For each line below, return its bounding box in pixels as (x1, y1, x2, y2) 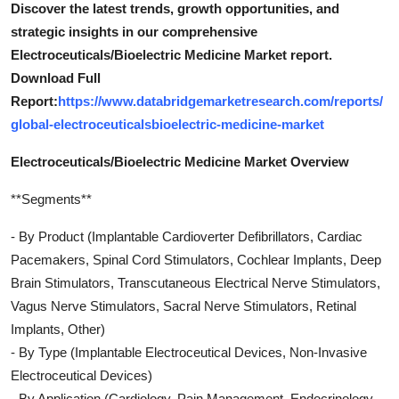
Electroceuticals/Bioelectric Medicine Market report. (11, 46, 332, 62)
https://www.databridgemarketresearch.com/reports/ (58, 93, 383, 109)
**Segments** (11, 191, 92, 207)
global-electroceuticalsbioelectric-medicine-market (11, 116, 324, 132)
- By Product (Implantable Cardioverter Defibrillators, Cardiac (11, 228, 362, 244)
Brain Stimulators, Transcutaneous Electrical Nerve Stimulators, (11, 274, 380, 290)
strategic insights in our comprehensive (11, 23, 257, 39)
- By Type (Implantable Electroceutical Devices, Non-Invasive (11, 344, 367, 360)
